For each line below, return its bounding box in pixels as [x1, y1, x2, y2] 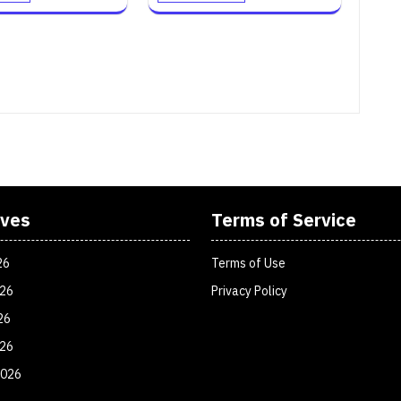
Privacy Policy [211, 283, 287, 300]
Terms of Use [211, 255, 286, 272]
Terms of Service [211, 208, 356, 233]
